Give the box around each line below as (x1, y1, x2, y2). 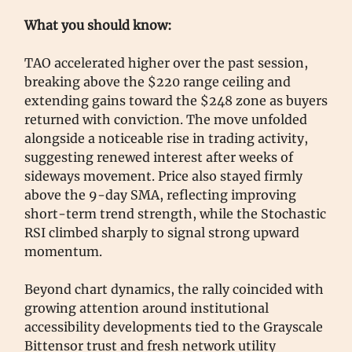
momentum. (24, 243, 102, 259)
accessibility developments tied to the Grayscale (24, 318, 323, 335)
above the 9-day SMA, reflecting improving (24, 186, 296, 203)
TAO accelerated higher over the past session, (24, 54, 308, 71)
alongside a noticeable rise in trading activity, (24, 130, 308, 146)
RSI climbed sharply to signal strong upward (24, 224, 299, 240)
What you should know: (24, 16, 172, 33)
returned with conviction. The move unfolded (24, 111, 307, 127)
